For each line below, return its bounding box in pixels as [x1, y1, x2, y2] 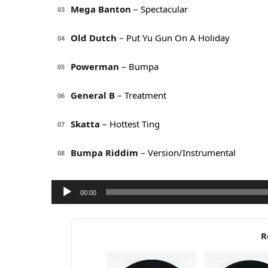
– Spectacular [131, 3, 188, 16]
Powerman [71, 60, 119, 73]
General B [71, 89, 115, 102]
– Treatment [115, 89, 166, 102]
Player [51, 196, 79, 210]
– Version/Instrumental [138, 147, 236, 159]
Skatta [71, 118, 100, 130]
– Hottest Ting [100, 118, 160, 130]
